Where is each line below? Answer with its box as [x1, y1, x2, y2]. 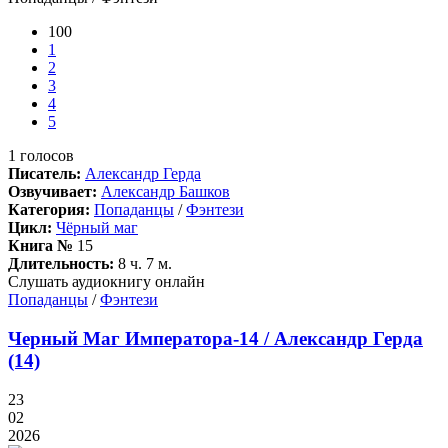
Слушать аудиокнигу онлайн [8, 273, 205, 291]
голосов [16, 147, 74, 165]
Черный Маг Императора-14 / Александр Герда [8, 328, 423, 350]
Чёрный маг [56, 219, 138, 237]
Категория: [8, 201, 90, 219]
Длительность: [8, 255, 114, 273]
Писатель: [8, 165, 81, 183]
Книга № [8, 237, 73, 255]
